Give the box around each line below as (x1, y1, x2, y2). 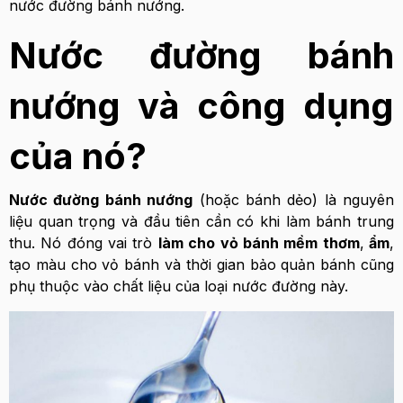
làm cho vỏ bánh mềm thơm (157, 234, 360, 252)
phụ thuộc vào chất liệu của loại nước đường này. (9, 277, 348, 295)
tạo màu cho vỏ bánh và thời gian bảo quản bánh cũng (9, 255, 394, 273)
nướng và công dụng (9, 84, 394, 128)
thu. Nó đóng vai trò (9, 234, 158, 252)
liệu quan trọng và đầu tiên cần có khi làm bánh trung (9, 212, 394, 230)
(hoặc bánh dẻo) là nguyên (193, 191, 394, 209)
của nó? (9, 134, 147, 178)
